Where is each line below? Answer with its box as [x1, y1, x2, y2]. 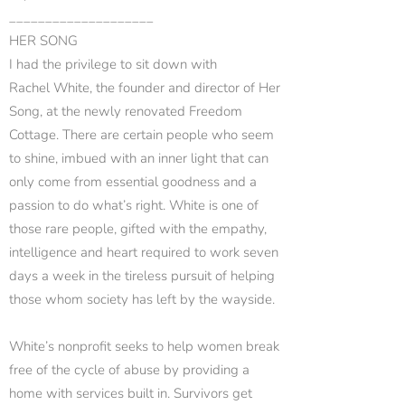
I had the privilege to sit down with [9, 55, 217, 73]
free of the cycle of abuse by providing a [9, 361, 250, 379]
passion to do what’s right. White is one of [9, 196, 259, 214]
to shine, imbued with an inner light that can [9, 149, 268, 167]
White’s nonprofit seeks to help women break [9, 337, 279, 355]
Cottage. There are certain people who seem [9, 126, 274, 144]
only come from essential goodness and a [9, 173, 257, 191]
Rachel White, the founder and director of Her [9, 79, 280, 97]
